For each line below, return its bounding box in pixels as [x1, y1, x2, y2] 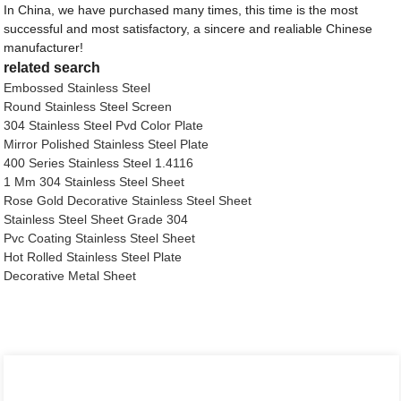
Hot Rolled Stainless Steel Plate [4, 250, 183, 265]
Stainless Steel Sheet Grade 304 [4, 212, 189, 227]
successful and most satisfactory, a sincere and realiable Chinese [4, 21, 373, 37]
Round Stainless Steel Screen [4, 99, 173, 115]
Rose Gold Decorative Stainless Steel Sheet [4, 193, 252, 209]
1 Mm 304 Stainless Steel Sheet [4, 175, 185, 190]
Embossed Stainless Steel [4, 81, 151, 96]
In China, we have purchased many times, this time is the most [4, 3, 359, 18]
